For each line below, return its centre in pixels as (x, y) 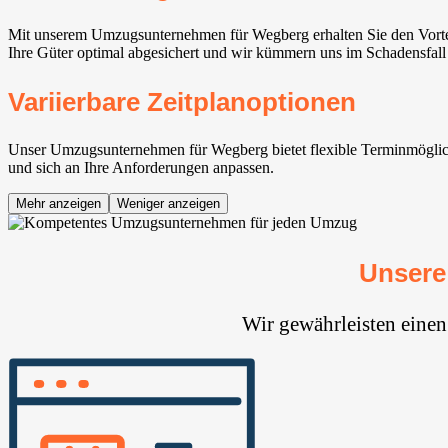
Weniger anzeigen (168, 204)
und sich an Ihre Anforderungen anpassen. (141, 168)
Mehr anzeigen (58, 204)
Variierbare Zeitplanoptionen (182, 102)
